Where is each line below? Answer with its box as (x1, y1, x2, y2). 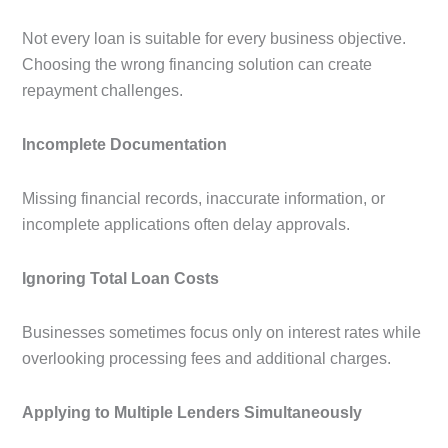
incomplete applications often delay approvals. (22, 216, 350, 234)
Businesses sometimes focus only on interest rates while (22, 324, 421, 342)
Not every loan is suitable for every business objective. (22, 30, 406, 48)
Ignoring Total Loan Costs (22, 270, 219, 288)
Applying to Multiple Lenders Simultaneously (22, 404, 362, 422)
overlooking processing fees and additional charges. (22, 350, 391, 368)
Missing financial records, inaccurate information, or (22, 190, 385, 208)
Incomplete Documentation (22, 136, 227, 154)
